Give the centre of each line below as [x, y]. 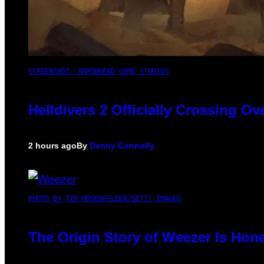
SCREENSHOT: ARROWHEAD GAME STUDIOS [98, 71]
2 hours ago [52, 145]
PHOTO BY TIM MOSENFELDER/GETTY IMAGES [105, 198]
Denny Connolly [122, 145]
